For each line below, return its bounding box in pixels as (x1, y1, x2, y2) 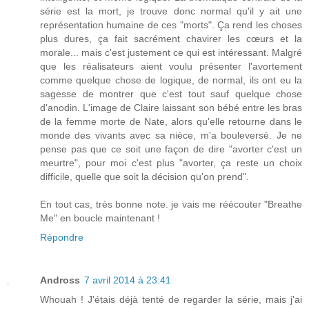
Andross (40, 274, 80, 286)
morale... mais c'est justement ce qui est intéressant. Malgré (40, 46, 302, 58)
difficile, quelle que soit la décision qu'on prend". (40, 170, 249, 182)
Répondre (40, 231, 83, 243)
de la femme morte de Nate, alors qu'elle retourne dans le (40, 115, 302, 127)
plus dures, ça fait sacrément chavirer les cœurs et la (40, 32, 302, 44)
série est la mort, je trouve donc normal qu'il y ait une (40, 5, 302, 17)
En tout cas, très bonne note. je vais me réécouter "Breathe (40, 198, 302, 210)
